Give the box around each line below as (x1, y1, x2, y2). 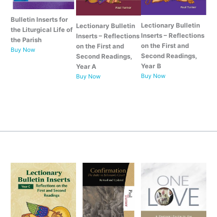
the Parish (10, 35, 42, 44)
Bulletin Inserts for (10, 15, 68, 23)
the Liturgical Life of (10, 25, 73, 33)
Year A (76, 62, 96, 70)
